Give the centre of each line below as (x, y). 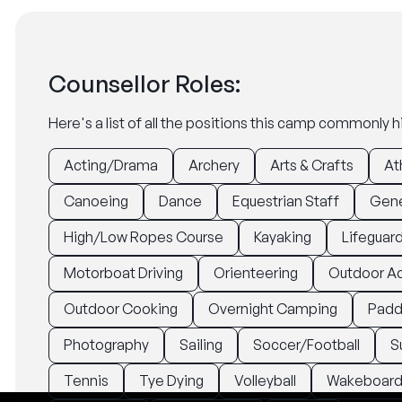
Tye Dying (171, 380)
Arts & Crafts (312, 165)
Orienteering (256, 273)
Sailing (201, 345)
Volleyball (265, 380)
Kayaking (283, 237)
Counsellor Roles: (144, 83)
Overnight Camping (273, 309)
